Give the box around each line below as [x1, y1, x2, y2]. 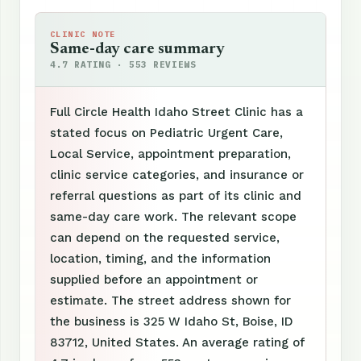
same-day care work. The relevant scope [50, 210, 297, 224]
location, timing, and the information [50, 251, 271, 266]
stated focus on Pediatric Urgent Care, [50, 126, 283, 140]
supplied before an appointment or [50, 272, 258, 287]
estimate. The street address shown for [50, 293, 291, 308]
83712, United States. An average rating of [50, 335, 305, 350]
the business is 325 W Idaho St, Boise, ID [50, 314, 293, 329]
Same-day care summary [50, 41, 225, 57]
